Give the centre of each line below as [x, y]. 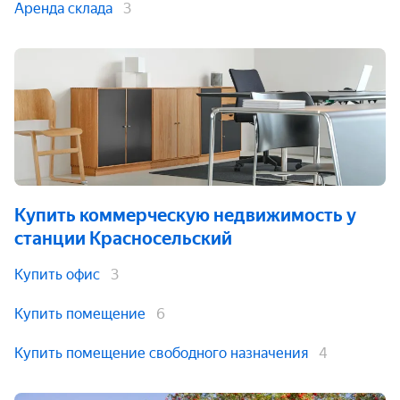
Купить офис [57, 275]
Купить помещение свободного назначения [161, 353]
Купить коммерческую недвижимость [179, 215]
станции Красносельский [123, 238]
